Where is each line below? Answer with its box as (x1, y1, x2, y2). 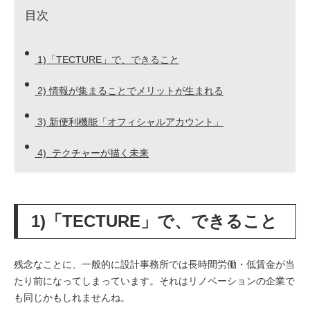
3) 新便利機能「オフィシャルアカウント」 (35, 116, 224, 128)
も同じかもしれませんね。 (14, 292, 130, 304)
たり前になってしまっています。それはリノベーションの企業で (14, 275, 295, 287)
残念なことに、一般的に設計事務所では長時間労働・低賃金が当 (14, 259, 295, 271)
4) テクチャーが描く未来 (35, 147, 149, 159)
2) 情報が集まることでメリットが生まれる (35, 85, 224, 97)
